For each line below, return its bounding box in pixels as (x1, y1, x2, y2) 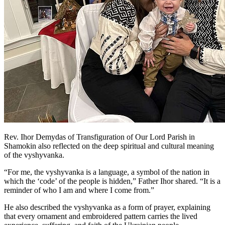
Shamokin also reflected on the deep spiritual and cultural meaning (4, 141, 214, 150)
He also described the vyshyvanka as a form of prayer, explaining (4, 202, 210, 211)
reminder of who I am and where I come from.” (4, 185, 154, 194)
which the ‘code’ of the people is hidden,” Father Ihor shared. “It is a (4, 176, 220, 185)
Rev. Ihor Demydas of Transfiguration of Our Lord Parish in (4, 132, 195, 141)
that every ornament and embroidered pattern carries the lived (4, 211, 197, 220)
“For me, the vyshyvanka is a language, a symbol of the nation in (4, 167, 209, 176)
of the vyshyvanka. (4, 150, 64, 159)
